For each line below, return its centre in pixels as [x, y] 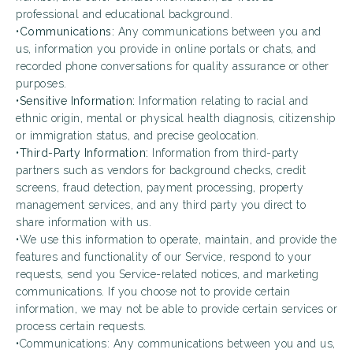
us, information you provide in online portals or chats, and [166, 49]
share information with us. [84, 222]
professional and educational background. [124, 14]
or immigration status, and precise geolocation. [137, 136]
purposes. [41, 84]
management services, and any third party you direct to [161, 205]
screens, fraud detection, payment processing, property [160, 188]
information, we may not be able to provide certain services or [176, 309]
